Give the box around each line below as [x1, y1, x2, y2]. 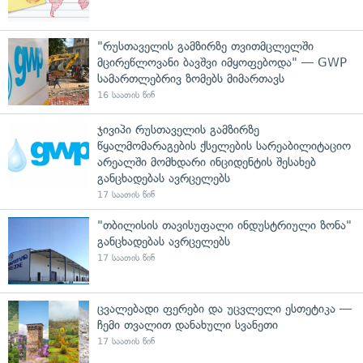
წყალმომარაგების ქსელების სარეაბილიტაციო [97, 139, 351, 153]
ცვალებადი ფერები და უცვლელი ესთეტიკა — [97, 301, 352, 316]
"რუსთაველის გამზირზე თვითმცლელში [97, 39, 314, 53]
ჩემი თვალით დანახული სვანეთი [97, 318, 278, 332]
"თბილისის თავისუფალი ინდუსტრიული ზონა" [97, 218, 352, 233]
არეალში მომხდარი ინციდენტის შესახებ [97, 155, 316, 169]
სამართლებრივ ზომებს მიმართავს [97, 71, 284, 86]
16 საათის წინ [97, 90, 155, 100]
